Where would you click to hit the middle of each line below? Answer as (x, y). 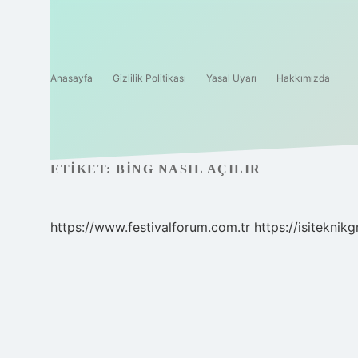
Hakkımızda (303, 78)
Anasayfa (72, 78)
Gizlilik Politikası (149, 78)
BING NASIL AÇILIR (189, 169)
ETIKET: (83, 169)
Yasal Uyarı (231, 78)
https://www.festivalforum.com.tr (150, 227)
